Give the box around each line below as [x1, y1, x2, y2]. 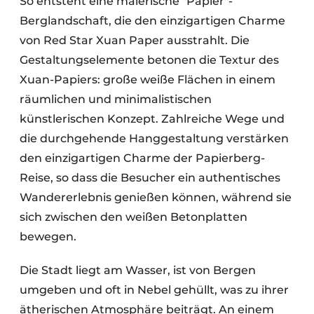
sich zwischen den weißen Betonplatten [20, 210, 247, 224]
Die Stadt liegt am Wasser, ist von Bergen [20, 263, 256, 277]
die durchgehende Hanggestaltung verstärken [20, 131, 289, 145]
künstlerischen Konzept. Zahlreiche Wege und [20, 111, 285, 125]
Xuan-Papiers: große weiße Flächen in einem [20, 72, 275, 86]
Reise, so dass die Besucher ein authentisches [20, 170, 280, 184]
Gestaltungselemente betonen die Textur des [20, 53, 279, 67]
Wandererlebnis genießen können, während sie [20, 190, 292, 204]
